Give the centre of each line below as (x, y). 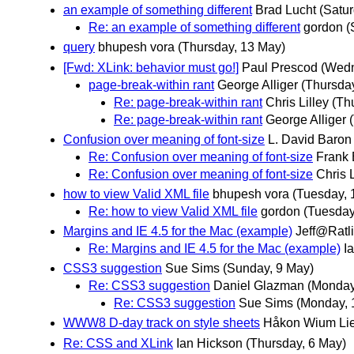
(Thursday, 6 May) (296, 343)
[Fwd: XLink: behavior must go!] (151, 67)
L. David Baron (310, 139)
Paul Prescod (280, 67)
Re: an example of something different (194, 28)
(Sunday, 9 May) (268, 269)
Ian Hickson (209, 343)
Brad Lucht (286, 10)
